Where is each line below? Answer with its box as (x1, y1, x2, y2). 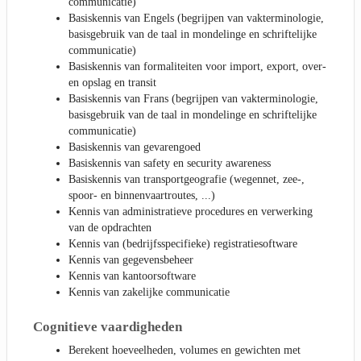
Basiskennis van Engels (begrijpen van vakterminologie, (68, 12, 324, 25)
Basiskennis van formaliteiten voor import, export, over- (68, 60, 326, 73)
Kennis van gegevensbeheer (68, 254, 193, 267)
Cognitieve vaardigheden (33, 319, 182, 335)
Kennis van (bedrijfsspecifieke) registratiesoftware (68, 238, 297, 251)
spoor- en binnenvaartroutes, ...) (68, 189, 215, 202)
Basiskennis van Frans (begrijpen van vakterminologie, (68, 93, 318, 106)
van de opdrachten (68, 222, 151, 234)
